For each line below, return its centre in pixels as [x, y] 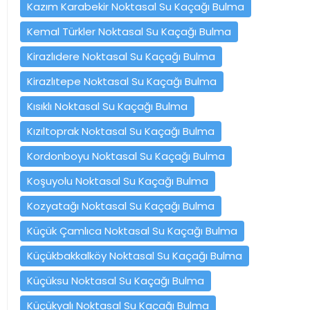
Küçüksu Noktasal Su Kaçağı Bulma [116, 280]
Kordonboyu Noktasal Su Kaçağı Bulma [126, 156]
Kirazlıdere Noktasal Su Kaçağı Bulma [121, 56]
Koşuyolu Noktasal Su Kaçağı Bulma [118, 181]
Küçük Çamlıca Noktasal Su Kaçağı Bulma [132, 230]
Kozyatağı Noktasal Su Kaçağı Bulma [121, 206]
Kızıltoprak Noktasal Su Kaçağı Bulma [121, 131]
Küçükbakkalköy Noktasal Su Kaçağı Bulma [135, 255]
